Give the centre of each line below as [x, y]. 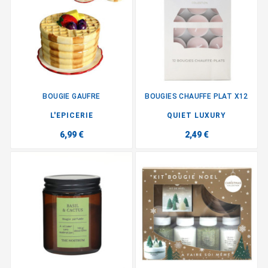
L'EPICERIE [71, 115]
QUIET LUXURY [197, 115]
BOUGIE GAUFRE [71, 96]
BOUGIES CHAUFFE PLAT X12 [197, 96]
